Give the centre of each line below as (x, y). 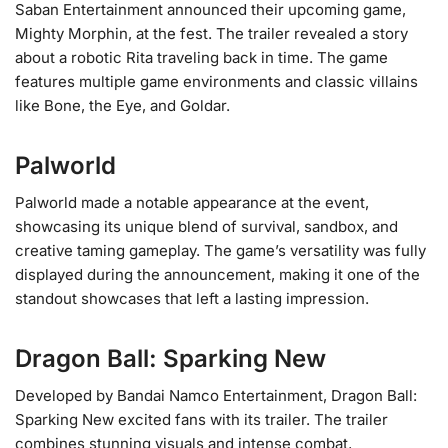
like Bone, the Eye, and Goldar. (122, 105)
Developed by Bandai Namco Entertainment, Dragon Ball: (216, 395)
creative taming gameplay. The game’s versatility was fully (220, 250)
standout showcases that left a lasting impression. (192, 298)
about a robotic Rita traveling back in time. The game (201, 57)
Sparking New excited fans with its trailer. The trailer (201, 419)
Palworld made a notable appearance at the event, (192, 202)
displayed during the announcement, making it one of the (217, 274)
